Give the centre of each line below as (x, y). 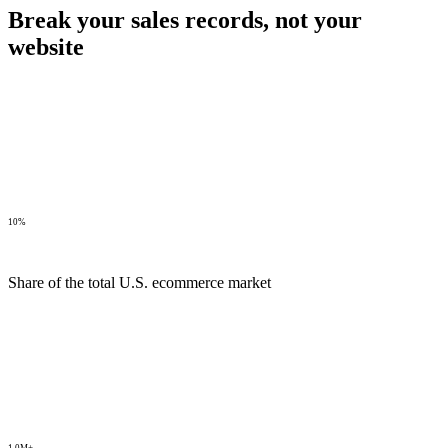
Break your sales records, (141, 19)
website (46, 46)
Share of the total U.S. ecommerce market (139, 282)
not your (318, 19)
